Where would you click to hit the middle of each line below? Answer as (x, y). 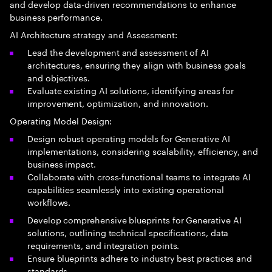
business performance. (56, 16)
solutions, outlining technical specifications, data (128, 232)
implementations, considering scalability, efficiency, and (143, 151)
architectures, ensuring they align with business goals (137, 64)
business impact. (62, 163)
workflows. (49, 202)
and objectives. (59, 77)
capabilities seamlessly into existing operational (126, 189)
